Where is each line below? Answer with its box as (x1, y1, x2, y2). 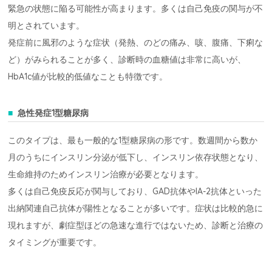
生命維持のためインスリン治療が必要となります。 (8, 168, 204, 180)
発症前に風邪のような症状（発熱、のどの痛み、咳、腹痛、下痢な (8, 36, 263, 48)
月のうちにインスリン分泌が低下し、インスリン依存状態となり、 (8, 151, 263, 163)
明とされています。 (8, 19, 85, 31)
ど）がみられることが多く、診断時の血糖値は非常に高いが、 (8, 53, 246, 65)
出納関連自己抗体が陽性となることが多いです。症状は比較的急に (8, 202, 263, 214)
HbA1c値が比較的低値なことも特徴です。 (8, 70, 168, 82)
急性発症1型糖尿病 (18, 107, 89, 118)
